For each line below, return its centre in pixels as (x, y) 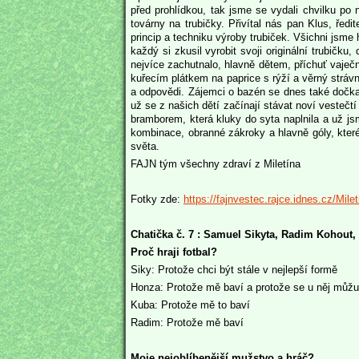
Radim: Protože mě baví (187, 322)
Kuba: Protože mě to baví (190, 305)
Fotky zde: (157, 199)
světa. (145, 146)
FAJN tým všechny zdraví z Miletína (216, 163)
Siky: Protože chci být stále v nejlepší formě (234, 269)
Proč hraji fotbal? (174, 252)
